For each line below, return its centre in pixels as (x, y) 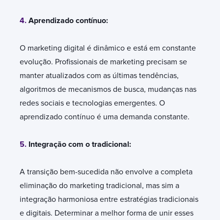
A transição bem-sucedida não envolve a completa (106, 172)
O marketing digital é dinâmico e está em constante (108, 48)
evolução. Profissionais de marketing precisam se (103, 62)
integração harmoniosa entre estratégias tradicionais (109, 199)
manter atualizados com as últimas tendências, (99, 75)
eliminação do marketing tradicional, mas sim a (99, 185)
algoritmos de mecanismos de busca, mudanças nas (108, 89)
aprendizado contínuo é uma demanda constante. (105, 117)
